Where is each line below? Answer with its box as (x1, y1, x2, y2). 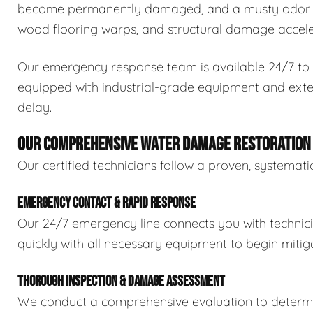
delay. (17, 99, 52, 116)
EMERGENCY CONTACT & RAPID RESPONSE (17, 194, 196, 212)
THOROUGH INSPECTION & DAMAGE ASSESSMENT (17, 272, 225, 291)
